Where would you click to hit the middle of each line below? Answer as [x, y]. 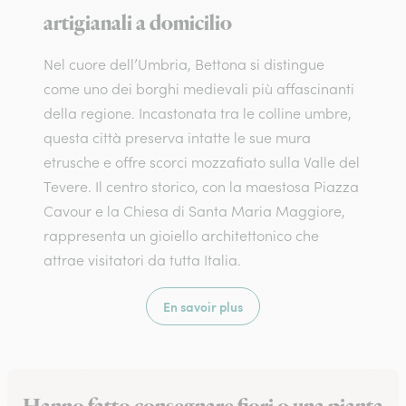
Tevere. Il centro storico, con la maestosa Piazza [201, 187]
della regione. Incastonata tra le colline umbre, [198, 113]
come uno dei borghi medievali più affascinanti [199, 89]
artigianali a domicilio [138, 24]
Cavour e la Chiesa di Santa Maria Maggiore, [194, 211]
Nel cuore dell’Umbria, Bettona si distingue [184, 64]
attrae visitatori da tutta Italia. [142, 260]
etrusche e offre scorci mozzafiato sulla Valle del [202, 162]
